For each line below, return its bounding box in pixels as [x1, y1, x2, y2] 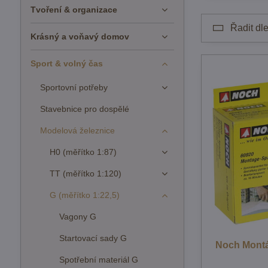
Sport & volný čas [30, 59, 103, 68]
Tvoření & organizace [30, 5, 117, 14]
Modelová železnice [39, 126, 115, 135]
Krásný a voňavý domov [30, 32, 129, 41]
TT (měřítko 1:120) [49, 169, 121, 178]
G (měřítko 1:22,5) [49, 190, 120, 200]
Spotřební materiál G [59, 255, 138, 264]
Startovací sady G [59, 233, 127, 243]
